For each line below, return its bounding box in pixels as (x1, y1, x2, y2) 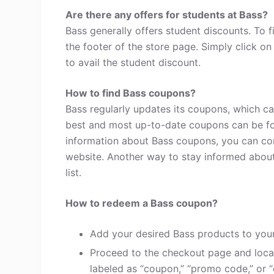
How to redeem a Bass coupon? (65, 197, 218, 209)
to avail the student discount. (65, 56, 201, 68)
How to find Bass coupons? (65, 87, 196, 99)
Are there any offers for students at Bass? (65, 9, 268, 21)
